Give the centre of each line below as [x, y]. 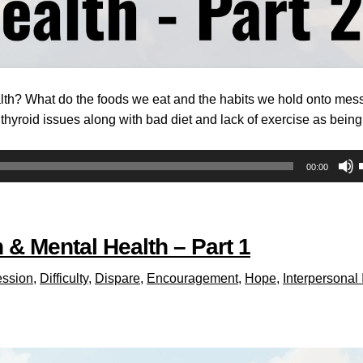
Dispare [117, 278]
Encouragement [192, 278]
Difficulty [64, 278]
